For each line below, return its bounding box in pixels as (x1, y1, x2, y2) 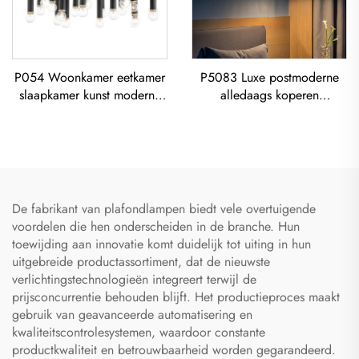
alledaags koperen (220, 85, 319, 104)
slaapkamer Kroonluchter (203, 120, 336, 139)
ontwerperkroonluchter (30, 155, 150, 175)
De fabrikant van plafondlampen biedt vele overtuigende (12, 199, 316, 218)
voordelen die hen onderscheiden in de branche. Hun (12, 216, 300, 236)
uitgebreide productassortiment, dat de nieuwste (12, 252, 270, 271)
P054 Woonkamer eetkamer (14, 67, 165, 87)
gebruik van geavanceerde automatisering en (12, 305, 252, 324)
